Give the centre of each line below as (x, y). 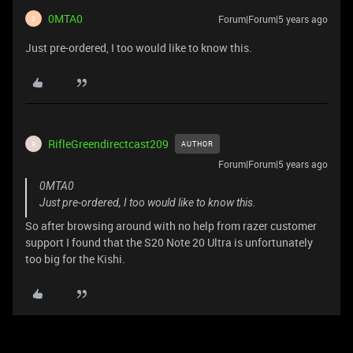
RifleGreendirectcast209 (108, 144)
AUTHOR (197, 144)
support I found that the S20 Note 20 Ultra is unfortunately (169, 242)
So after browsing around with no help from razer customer (171, 226)
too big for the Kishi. (75, 259)
